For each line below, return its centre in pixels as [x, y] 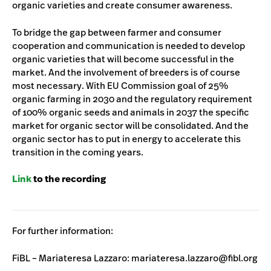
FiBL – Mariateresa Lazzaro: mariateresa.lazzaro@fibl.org [135, 258]
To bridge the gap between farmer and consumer [117, 32]
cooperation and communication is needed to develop [129, 45]
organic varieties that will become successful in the [123, 59]
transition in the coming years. [78, 152]
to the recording [69, 179]
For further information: [63, 231]
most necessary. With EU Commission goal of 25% [120, 85]
